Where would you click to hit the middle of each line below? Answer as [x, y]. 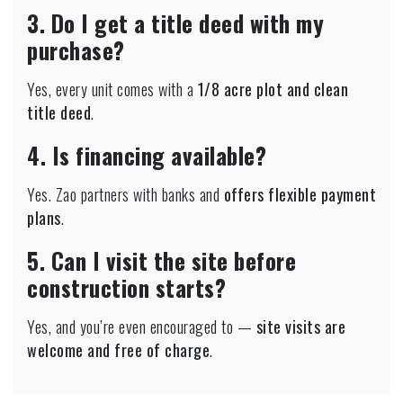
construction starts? [126, 287]
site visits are [300, 326]
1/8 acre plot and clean [273, 89]
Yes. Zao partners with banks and [125, 194]
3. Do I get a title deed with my [175, 22]
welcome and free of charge [118, 349]
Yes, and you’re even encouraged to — [142, 326]
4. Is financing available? [147, 155]
